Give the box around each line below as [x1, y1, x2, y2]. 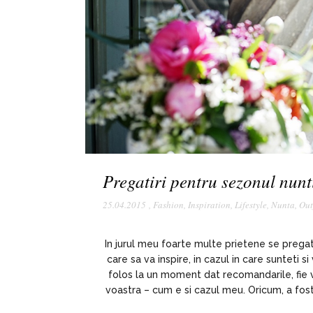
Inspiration [188, 198, 231, 212]
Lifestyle [235, 198, 267, 212]
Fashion [153, 198, 184, 212]
